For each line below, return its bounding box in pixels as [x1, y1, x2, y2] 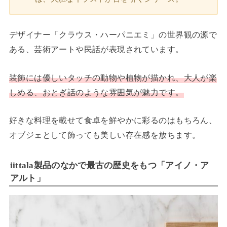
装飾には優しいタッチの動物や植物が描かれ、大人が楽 [9, 72, 217, 83]
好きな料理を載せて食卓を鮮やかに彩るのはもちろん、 [9, 116, 217, 126]
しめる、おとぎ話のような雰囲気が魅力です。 [9, 87, 184, 97]
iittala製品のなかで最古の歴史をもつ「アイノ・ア [10, 160, 209, 170]
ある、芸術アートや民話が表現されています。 [9, 45, 184, 55]
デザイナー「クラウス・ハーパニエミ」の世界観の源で [9, 30, 217, 40]
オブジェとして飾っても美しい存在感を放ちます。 [9, 130, 201, 140]
